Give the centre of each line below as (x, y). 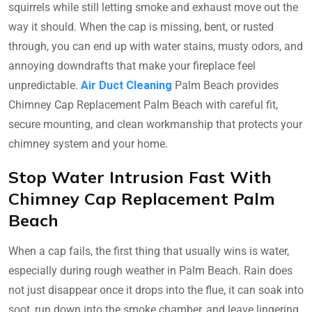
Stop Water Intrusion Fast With (140, 177)
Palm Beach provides (225, 86)
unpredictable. (45, 86)
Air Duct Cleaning (126, 86)
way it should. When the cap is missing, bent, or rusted (141, 27)
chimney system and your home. (88, 144)
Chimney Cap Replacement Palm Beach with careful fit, (143, 105)
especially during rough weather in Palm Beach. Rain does (150, 271)
